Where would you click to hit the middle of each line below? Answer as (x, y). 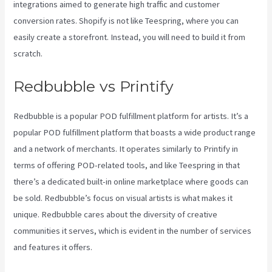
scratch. (29, 54)
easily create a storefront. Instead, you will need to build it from (130, 37)
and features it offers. (53, 247)
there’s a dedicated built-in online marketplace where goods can (131, 181)
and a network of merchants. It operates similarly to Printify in (126, 148)
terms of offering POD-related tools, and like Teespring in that (127, 165)
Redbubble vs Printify (94, 86)
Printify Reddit (71, 54)
